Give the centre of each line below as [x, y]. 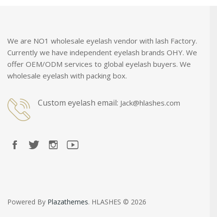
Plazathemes [68, 201]
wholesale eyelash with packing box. [68, 75]
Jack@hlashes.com [150, 102]
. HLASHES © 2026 [117, 201]
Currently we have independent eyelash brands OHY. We [102, 52]
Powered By [27, 201]
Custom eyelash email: [78, 102]
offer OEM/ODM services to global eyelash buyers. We [99, 64]
